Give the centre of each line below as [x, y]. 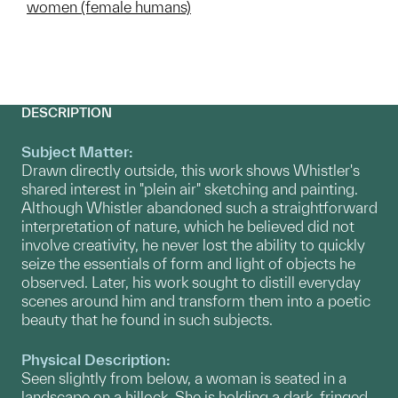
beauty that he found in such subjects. [147, 320]
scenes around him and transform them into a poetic [196, 301]
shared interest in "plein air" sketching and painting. [190, 189]
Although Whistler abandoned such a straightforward [199, 208]
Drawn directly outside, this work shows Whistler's [191, 171]
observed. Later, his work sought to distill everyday [191, 283]
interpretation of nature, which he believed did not [188, 227]
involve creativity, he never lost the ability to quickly [193, 245]
